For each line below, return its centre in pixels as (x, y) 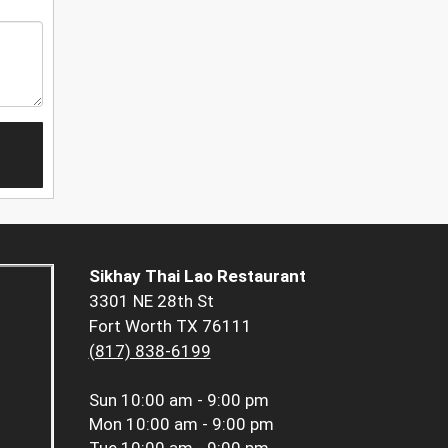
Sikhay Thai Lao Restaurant (197, 276)
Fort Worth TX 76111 (170, 326)
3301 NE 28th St (151, 301)
